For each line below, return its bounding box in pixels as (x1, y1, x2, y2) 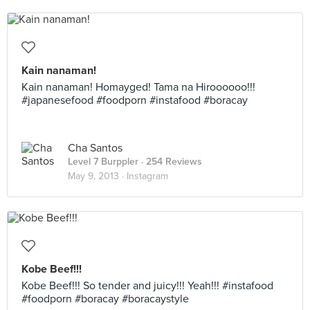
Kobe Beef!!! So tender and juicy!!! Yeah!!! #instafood (21, 279, 273, 293)
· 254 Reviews (138, 156, 202, 167)
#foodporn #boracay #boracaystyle (21, 292, 189, 306)
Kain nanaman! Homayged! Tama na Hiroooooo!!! (21, 80, 255, 94)
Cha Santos (68, 141, 122, 155)
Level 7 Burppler (68, 156, 138, 167)
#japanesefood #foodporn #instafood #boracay (21, 93, 248, 107)
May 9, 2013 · (68, 170, 127, 182)
